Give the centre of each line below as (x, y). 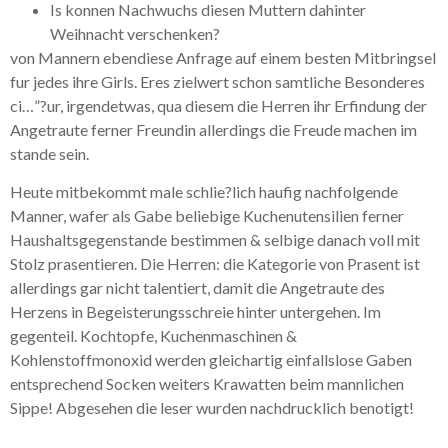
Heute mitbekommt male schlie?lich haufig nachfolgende (204, 192)
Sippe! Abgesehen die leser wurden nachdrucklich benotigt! (212, 408)
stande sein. (49, 153)
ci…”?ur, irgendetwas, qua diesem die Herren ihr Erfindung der (218, 105)
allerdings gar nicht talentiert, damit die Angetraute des (197, 288)
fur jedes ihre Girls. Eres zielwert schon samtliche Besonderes (217, 81)
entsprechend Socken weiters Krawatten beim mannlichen (207, 384)
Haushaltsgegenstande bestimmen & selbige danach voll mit (215, 240)
